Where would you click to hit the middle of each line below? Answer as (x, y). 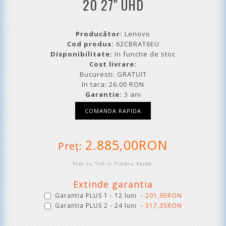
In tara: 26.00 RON (113, 84)
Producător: (99, 34)
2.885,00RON (127, 145)
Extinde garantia (113, 184)
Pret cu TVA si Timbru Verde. (113, 164)
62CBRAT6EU (136, 44)
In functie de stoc (144, 54)
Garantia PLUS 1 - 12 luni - (100, 195)
